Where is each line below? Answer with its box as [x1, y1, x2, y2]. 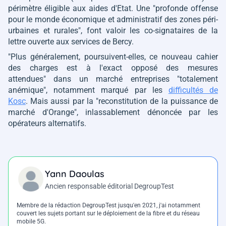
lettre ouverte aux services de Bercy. [8, 36, 134, 46]
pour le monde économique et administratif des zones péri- [8, 14, 218, 24]
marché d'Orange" [8, 107, 77, 117]
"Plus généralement [8, 51, 79, 62]
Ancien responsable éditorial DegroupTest [45, 182, 174, 190]
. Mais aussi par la [26, 96, 96, 106]
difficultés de [168, 85, 218, 95]
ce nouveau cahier [145, 51, 218, 62]
